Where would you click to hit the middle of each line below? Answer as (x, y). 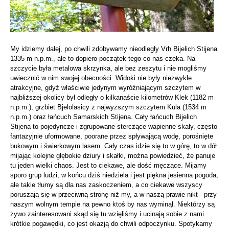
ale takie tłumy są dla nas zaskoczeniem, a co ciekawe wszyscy (106, 185)
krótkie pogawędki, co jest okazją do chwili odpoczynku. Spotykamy (111, 223)
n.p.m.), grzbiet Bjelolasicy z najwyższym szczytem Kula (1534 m (108, 107)
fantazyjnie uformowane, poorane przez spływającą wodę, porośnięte (112, 136)
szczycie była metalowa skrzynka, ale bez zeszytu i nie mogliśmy (108, 68)
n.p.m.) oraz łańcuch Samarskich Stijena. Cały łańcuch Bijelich (104, 117)
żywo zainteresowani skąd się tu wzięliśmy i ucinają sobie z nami (107, 214)
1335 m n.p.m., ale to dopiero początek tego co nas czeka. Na (103, 58)
